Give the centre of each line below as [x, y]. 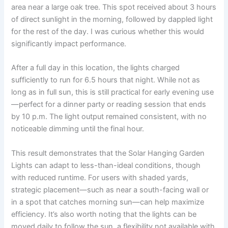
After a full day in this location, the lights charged [96, 68]
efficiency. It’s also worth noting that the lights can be [104, 214]
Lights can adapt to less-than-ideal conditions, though [106, 165]
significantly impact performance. [69, 44]
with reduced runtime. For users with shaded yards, [100, 177]
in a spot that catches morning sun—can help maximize [108, 202]
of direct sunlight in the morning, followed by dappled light [112, 20]
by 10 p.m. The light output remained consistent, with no [109, 117]
